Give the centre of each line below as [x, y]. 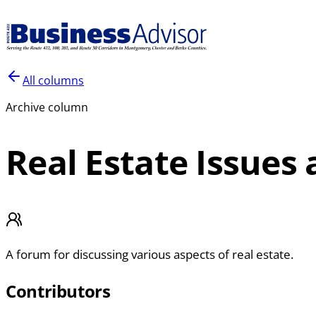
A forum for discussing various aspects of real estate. [150, 254]
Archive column [47, 107]
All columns [53, 80]
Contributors [58, 291]
